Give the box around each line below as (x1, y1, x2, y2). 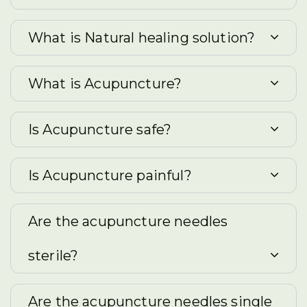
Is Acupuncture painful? (28, 167, 192, 184)
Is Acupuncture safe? (28, 121, 172, 138)
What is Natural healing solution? (28, 29, 256, 46)
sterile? (28, 247, 79, 264)
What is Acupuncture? (28, 75, 182, 92)
